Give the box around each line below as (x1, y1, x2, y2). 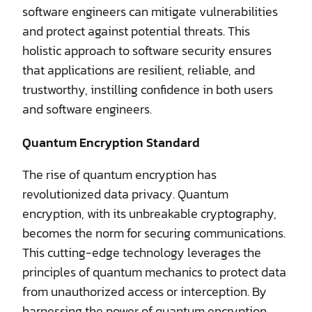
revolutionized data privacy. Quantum (22, 184, 228, 203)
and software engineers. (22, 99, 152, 118)
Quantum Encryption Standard (22, 132, 200, 152)
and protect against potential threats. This (22, 21, 250, 40)
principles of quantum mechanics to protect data (22, 262, 286, 281)
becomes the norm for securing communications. (22, 223, 286, 242)
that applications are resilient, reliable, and (22, 60, 255, 79)
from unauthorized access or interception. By (22, 281, 267, 301)
